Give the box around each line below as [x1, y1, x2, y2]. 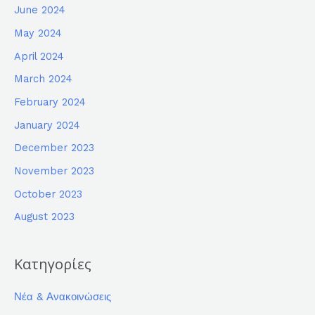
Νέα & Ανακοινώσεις [14, 290, 111, 304]
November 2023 [14, 164, 94, 177]
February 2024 [14, 96, 86, 108]
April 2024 [14, 49, 64, 63]
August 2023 [14, 210, 75, 224]
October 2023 [14, 187, 82, 200]
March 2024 [14, 72, 72, 86]
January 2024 [14, 118, 80, 131]
